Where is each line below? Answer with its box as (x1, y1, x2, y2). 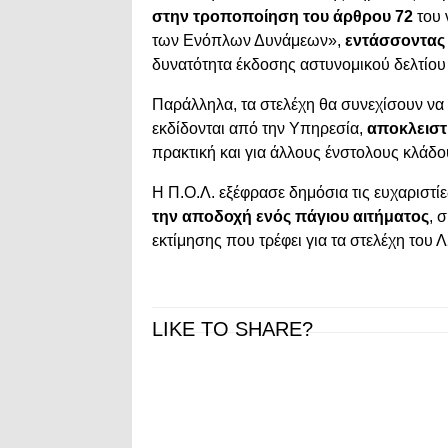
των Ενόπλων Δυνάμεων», (152, 32, 345, 50)
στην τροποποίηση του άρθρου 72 (152, 8, 413, 26)
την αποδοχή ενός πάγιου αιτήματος (152, 208, 429, 226)
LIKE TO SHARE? (152, 318, 313, 341)
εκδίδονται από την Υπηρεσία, (152, 120, 367, 138)
